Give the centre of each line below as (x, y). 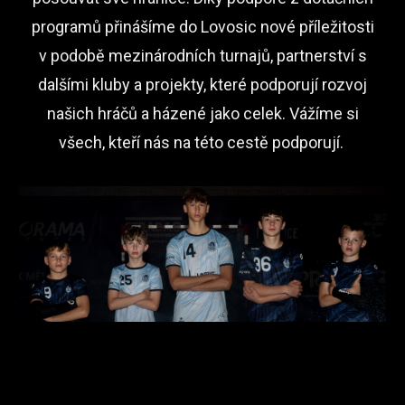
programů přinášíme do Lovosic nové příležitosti (202, 27)
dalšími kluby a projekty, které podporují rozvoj (202, 85)
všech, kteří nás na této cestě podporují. (201, 142)
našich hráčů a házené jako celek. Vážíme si (202, 113)
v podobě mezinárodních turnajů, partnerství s (202, 56)
